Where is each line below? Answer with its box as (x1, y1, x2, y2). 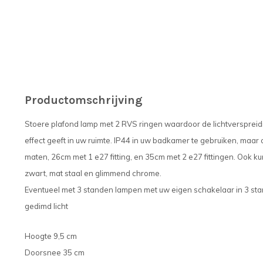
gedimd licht (25, 201, 68, 211)
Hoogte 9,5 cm (25, 231, 77, 241)
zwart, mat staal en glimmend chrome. (25, 168, 161, 178)
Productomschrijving (25, 93, 143, 107)
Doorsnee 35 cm (25, 248, 85, 257)
